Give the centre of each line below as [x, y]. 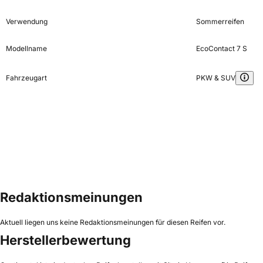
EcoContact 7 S [221, 48]
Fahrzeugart [26, 77]
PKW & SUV [215, 77]
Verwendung [27, 21]
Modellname [26, 48]
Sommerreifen [220, 21]
